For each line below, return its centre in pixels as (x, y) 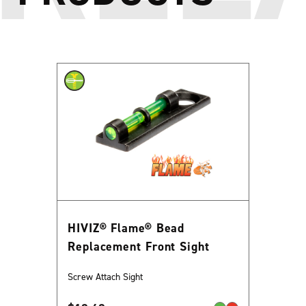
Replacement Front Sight (139, 246)
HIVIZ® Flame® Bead (126, 227)
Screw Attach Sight (105, 276)
